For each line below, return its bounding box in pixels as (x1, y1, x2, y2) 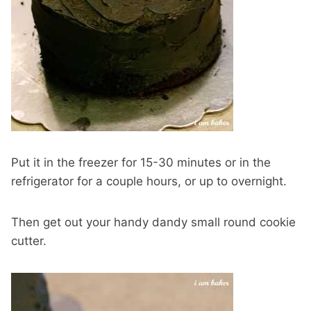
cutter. (11, 234, 47, 249)
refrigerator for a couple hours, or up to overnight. (11, 174, 287, 189)
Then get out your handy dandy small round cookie (11, 215, 296, 230)
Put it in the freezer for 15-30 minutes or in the (11, 155, 271, 170)
